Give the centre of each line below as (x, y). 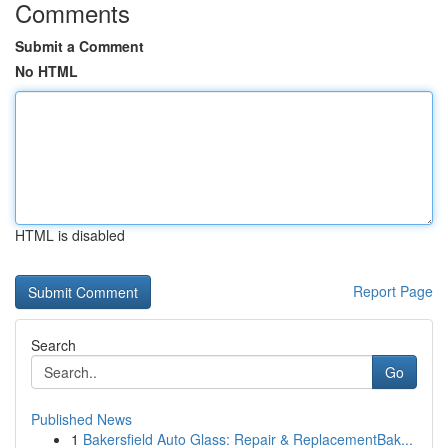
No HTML (46, 71)
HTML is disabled (70, 235)
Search (53, 345)
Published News (81, 419)
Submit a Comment (79, 46)
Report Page (393, 291)
